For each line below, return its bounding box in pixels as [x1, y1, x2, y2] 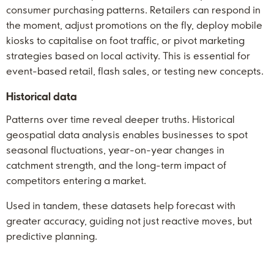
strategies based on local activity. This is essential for [6, 50, 250, 62]
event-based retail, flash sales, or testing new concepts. [6, 65, 264, 77]
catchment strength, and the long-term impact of [6, 159, 226, 171]
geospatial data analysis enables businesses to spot [6, 128, 248, 141]
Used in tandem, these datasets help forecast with [6, 199, 235, 212]
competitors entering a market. [6, 174, 146, 187]
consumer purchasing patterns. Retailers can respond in [6, 4, 261, 16]
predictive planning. [6, 230, 97, 242]
